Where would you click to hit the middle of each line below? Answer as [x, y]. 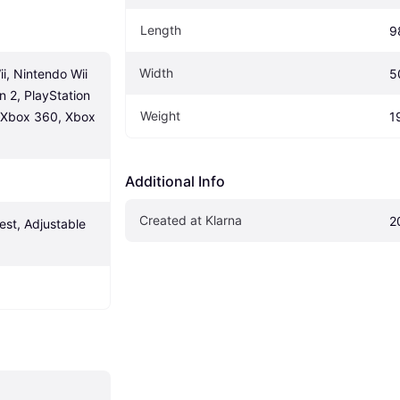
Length [161, 30]
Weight [160, 116]
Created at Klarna [191, 221]
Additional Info [175, 182]
